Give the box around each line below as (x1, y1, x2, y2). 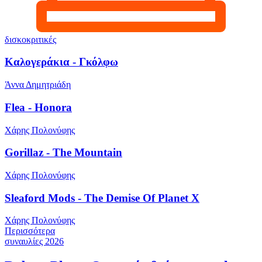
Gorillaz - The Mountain (5, 146, 122, 159)
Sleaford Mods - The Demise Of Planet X (5, 191, 199, 204)
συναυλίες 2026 (5, 236, 64, 247)
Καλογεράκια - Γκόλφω (5, 56, 118, 68)
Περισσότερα (5, 226, 55, 236)
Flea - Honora (5, 101, 72, 113)
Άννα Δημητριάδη (5, 80, 71, 90)
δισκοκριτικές (5, 34, 56, 44)
